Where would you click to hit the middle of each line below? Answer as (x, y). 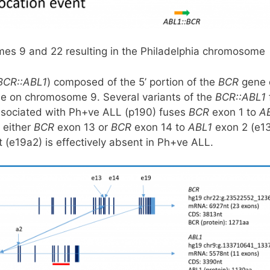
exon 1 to (234, 112)
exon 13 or (83, 127)
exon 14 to (160, 127)
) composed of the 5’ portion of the (133, 82)
